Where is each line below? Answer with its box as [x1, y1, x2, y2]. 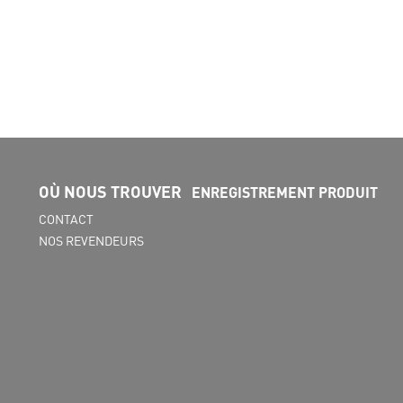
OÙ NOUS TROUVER [39, 181, 182, 201]
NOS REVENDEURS [39, 232, 144, 248]
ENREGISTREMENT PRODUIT [192, 183, 378, 201]
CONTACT [39, 210, 94, 227]
